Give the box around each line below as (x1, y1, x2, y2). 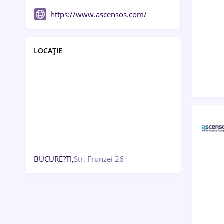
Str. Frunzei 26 (74, 154, 124, 164)
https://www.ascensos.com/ (50, 9, 147, 19)
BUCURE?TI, (34, 154, 74, 164)
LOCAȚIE (34, 46, 62, 55)
